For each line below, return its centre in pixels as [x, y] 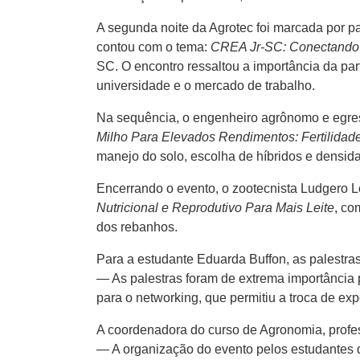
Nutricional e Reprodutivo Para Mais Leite [215, 208]
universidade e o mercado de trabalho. [206, 86]
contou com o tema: [153, 47]
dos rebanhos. [137, 227]
